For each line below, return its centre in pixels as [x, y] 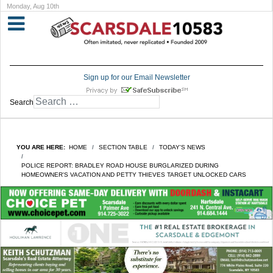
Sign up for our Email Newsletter [136, 78]
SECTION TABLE [123, 147]
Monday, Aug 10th [33, 6]
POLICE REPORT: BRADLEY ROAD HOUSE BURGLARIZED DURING [120, 166]
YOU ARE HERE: [43, 147]
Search [22, 103]
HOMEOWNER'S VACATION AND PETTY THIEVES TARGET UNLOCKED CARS [134, 175]
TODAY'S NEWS [182, 147]
